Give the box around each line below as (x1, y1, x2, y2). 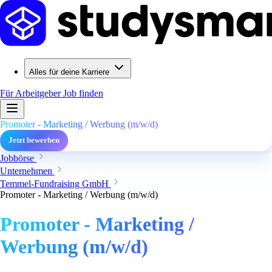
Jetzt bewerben (8, 136, 59, 144)
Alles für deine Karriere (29, 67, 109, 76)
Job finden (63, 88, 103, 98)
